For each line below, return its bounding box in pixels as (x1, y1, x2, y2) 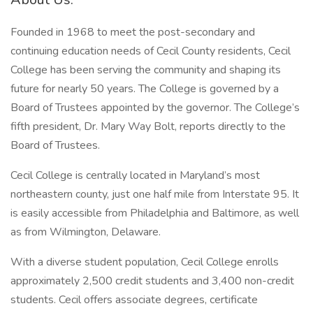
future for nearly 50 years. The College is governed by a (10, 81, 279, 96)
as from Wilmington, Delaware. (10, 224, 161, 240)
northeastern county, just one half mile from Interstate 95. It (10, 187, 299, 202)
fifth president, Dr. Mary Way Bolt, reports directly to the (10, 119, 286, 134)
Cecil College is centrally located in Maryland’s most (10, 168, 260, 183)
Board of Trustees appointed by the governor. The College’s (10, 100, 300, 115)
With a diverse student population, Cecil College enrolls (10, 254, 279, 270)
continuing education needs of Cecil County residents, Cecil (10, 43, 291, 59)
